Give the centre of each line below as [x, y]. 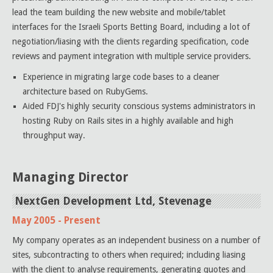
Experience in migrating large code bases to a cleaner [121, 77]
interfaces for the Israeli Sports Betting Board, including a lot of [131, 27]
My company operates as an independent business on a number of [136, 240]
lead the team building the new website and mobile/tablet [119, 12]
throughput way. [54, 135]
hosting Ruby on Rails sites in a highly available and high [128, 121]
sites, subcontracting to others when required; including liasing [129, 255]
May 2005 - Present [56, 221]
